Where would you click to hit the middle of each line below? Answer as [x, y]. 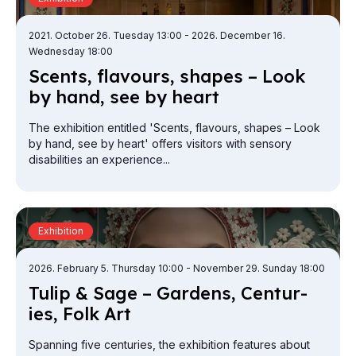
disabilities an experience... [99, 159]
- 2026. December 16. [235, 35]
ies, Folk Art [80, 313]
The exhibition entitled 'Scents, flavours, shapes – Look [174, 127]
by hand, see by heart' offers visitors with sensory [160, 143]
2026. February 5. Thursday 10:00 [107, 268]
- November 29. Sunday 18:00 [255, 268]
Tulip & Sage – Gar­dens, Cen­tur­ [168, 293]
